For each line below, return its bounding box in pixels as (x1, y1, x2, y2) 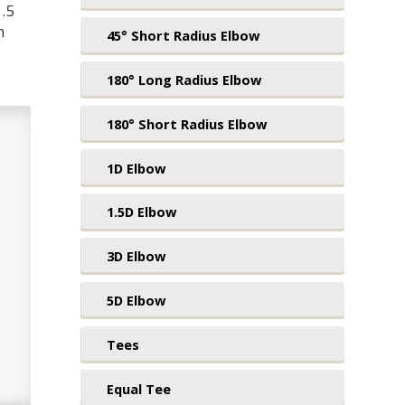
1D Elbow (106, 158, 165, 177)
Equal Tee (106, 379, 171, 398)
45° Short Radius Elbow (106, 26, 259, 45)
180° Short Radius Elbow (106, 114, 267, 133)
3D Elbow (106, 247, 165, 266)
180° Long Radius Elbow (106, 71, 261, 89)
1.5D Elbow (106, 202, 176, 221)
